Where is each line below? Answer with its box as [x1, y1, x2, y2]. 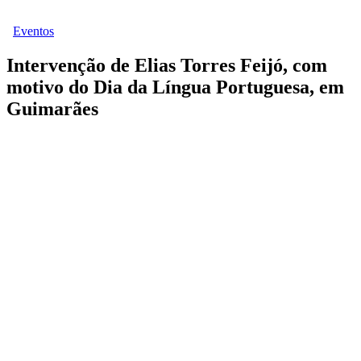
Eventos [13, 24, 54, 39]
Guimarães [6, 98, 98, 120]
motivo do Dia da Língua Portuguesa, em [6, 77, 344, 98]
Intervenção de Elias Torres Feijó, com [6, 55, 327, 77]
